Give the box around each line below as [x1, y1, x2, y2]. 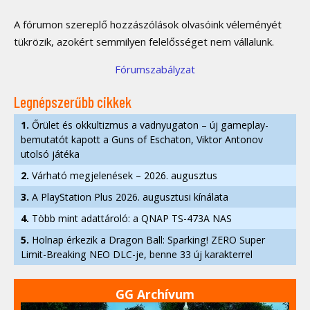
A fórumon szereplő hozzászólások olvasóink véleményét [14, 17, 282, 32]
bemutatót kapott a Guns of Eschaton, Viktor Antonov [21, 133, 263, 147]
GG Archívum [116, 286, 194, 303]
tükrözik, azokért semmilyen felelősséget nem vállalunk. [14, 35, 274, 49]
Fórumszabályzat [115, 62, 195, 77]
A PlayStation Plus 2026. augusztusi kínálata [29, 190, 228, 204]
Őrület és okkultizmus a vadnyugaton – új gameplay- [29, 118, 268, 132]
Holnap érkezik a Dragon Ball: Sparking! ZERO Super [29, 233, 265, 247]
